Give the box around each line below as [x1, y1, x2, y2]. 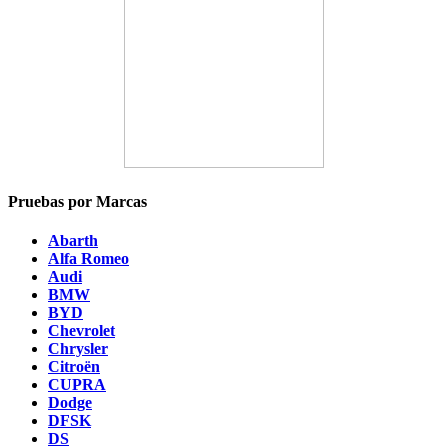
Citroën [48, 358, 100, 376]
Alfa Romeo [48, 250, 129, 268]
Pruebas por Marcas [8, 193, 147, 211]
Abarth [48, 232, 98, 250]
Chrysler [48, 340, 108, 358]
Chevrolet [48, 322, 115, 340]
